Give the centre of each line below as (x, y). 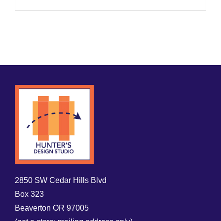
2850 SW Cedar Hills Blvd (61, 181)
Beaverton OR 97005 (52, 208)
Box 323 (29, 194)
